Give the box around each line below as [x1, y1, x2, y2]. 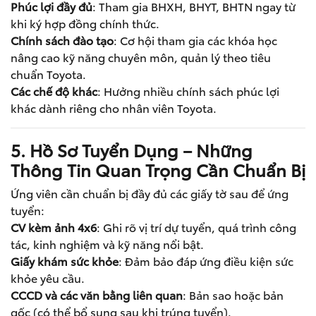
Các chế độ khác [11, 83, 97, 99]
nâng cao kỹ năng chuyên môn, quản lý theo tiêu [11, 49, 271, 65]
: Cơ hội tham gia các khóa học [114, 32, 277, 48]
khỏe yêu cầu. [11, 269, 85, 286]
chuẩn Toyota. [11, 66, 86, 82]
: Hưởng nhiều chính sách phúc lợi [97, 83, 279, 99]
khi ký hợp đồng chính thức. [11, 15, 159, 31]
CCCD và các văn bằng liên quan [11, 286, 183, 303]
